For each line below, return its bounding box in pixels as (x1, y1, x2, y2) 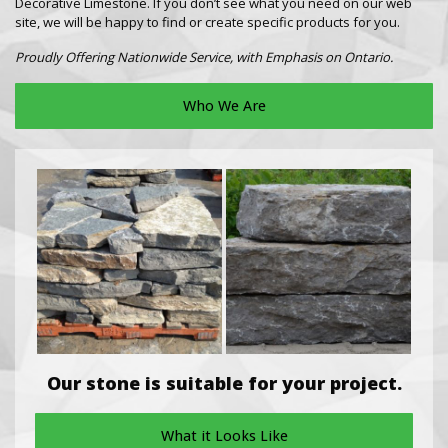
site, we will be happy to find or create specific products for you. (15, 13, 400, 31)
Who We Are (182, 97, 266, 115)
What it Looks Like (160, 427, 288, 445)
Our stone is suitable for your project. (46, 371, 402, 395)
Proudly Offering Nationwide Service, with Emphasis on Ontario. (15, 48, 393, 66)
